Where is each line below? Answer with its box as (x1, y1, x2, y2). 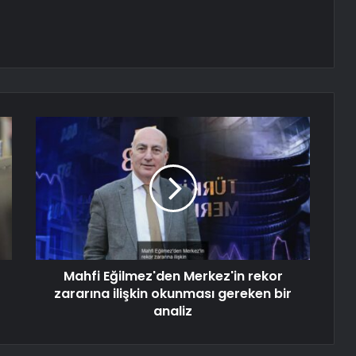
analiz (153, 302, 192, 321)
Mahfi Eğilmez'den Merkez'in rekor (63, 267, 283, 286)
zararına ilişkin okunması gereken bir (54, 284, 292, 304)
